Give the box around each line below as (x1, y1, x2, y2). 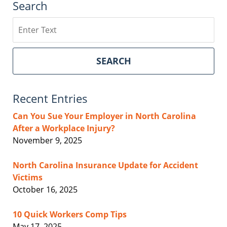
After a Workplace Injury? (13, 122, 115, 134)
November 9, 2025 (13, 134, 82, 146)
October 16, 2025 (13, 183, 78, 195)
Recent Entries (13, 90, 88, 106)
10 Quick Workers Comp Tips (13, 208, 127, 220)
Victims (13, 171, 43, 183)
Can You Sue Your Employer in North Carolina (13, 110, 196, 122)
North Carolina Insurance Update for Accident (13, 159, 198, 171)
